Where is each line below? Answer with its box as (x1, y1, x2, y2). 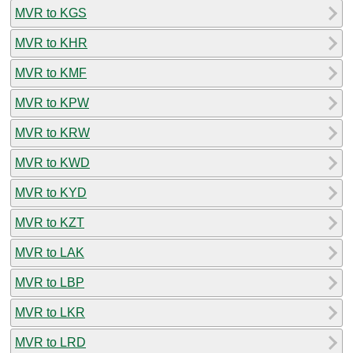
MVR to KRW (15, 125, 90, 139)
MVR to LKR (15, 305, 85, 319)
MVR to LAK (15, 245, 84, 259)
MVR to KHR (15, 35, 87, 50)
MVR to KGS (15, 6, 87, 20)
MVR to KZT (15, 215, 84, 229)
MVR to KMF (15, 65, 87, 80)
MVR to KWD (15, 155, 90, 169)
